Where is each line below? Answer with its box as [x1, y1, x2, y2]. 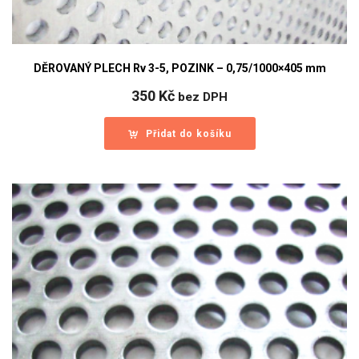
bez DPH [178, 90, 228, 105]
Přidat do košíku [145, 128, 232, 140]
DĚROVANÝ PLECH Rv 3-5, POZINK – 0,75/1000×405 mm [33, 62, 326, 75]
